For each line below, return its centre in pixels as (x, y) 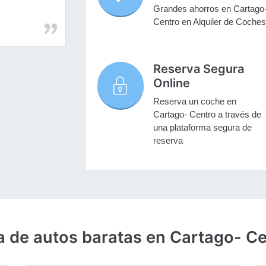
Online (171, 83)
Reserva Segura (198, 69)
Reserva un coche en (194, 102)
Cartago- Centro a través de (207, 115)
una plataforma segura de (202, 128)
